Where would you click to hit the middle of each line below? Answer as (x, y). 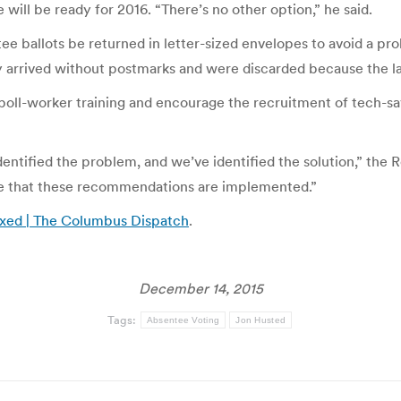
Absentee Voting (183, 320)
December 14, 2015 (200, 288)
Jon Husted (261, 320)
